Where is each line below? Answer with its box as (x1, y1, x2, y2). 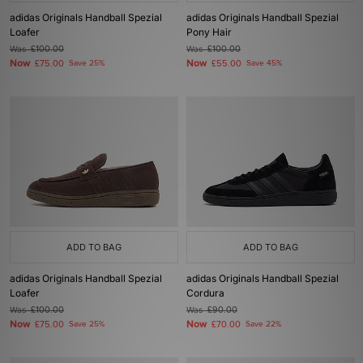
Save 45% (246, 58, 282, 68)
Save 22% (246, 319, 281, 329)
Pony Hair (186, 26, 232, 38)
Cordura (186, 287, 224, 299)
